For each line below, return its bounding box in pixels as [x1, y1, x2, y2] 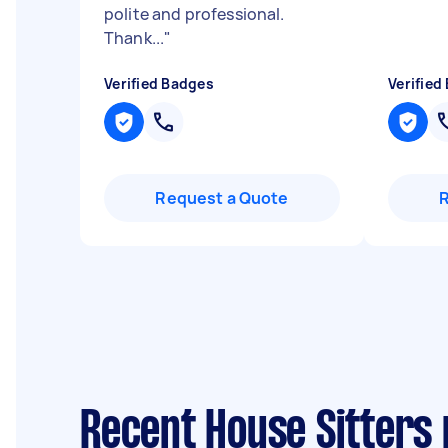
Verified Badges [104, 74, 214, 93]
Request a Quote [155, 187, 289, 209]
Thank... [104, 27, 165, 49]
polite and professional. [104, 3, 285, 25]
